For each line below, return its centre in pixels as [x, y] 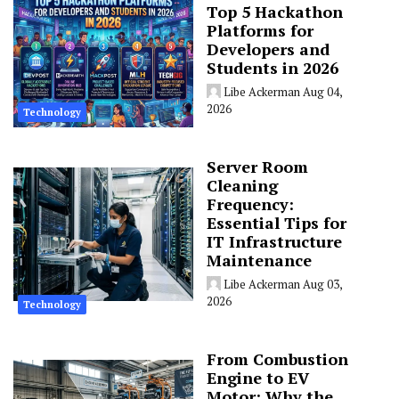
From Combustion [277, 359]
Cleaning [242, 186]
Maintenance [259, 261]
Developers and [268, 49]
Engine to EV [257, 378]
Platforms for [260, 31]
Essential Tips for [276, 223]
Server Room [257, 167]
